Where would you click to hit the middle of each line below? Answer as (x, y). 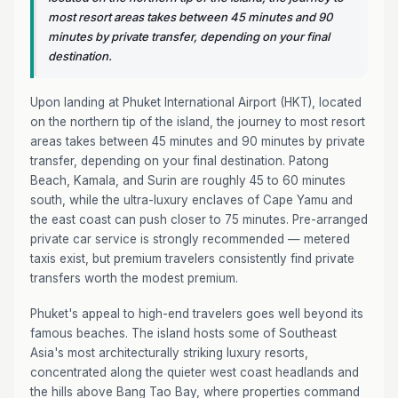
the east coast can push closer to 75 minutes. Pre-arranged (199, 219)
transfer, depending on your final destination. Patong (179, 161)
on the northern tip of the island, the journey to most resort (198, 122)
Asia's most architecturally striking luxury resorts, (169, 353)
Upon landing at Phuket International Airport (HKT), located (196, 102)
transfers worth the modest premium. (134, 278)
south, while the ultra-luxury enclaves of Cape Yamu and (191, 200)
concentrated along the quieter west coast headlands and (195, 372)
